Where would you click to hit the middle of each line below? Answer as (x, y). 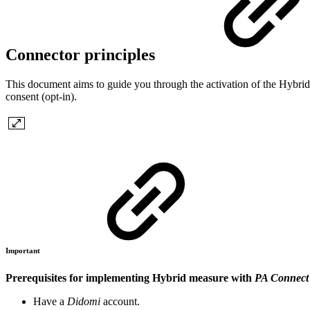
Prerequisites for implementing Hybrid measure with (130, 277)
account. (120, 301)
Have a (50, 301)
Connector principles (82, 54)
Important (24, 250)
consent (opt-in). (41, 96)
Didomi (84, 301)
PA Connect (282, 277)
